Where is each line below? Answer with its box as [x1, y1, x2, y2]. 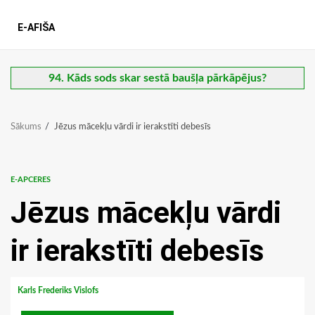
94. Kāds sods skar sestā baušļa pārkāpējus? [49, 72, 266, 84]
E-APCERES [11, 176, 51, 184]
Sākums [11, 122, 41, 132]
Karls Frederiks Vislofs [18, 286, 101, 295]
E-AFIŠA [18, 22, 55, 34]
